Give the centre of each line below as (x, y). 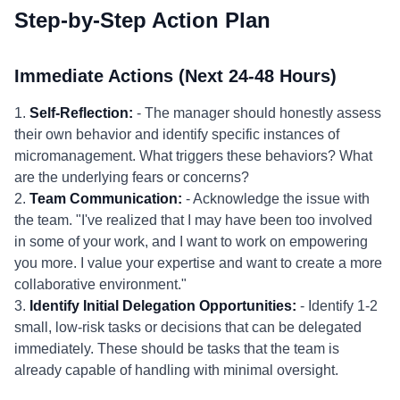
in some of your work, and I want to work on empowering (191, 242)
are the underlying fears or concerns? (132, 177)
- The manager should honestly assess (257, 113)
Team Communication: (106, 199)
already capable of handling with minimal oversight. (176, 370)
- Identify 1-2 (337, 306)
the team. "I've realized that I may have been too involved (193, 220)
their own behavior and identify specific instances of (177, 134)
